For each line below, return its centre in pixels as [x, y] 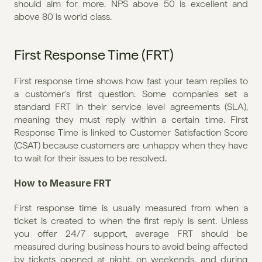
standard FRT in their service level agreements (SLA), [131, 106]
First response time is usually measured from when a [131, 208]
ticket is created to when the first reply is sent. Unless [131, 220]
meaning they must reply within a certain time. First [131, 119]
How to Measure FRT [63, 183]
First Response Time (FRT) [94, 54]
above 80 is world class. [63, 16]
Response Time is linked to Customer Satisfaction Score [131, 132]
